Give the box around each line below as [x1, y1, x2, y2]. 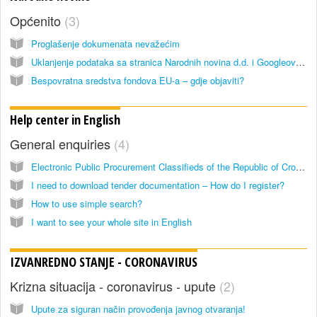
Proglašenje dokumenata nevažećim [31, 36, 180, 50]
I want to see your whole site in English [31, 215, 192, 229]
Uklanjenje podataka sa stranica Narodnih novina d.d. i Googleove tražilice [296, 54, 305, 69]
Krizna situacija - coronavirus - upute [10, 277, 219, 296]
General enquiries [10, 134, 114, 154]
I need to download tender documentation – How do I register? [31, 178, 284, 192]
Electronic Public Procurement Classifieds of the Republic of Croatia [296, 160, 305, 174]
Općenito [10, 11, 64, 30]
